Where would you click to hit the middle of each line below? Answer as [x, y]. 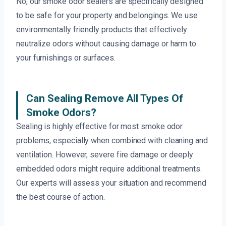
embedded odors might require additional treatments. [109, 169]
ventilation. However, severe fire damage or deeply [105, 155]
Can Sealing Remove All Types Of [105, 99]
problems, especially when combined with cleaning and [112, 141]
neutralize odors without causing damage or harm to [106, 44]
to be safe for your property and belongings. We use [107, 16]
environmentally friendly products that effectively [102, 30]
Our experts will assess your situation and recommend [111, 183]
